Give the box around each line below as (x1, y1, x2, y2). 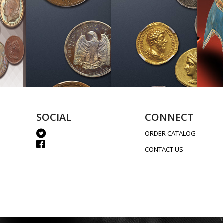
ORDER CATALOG (145, 129, 196, 138)
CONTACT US (145, 145, 184, 154)
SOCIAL (36, 111, 71, 124)
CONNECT (145, 111, 194, 124)
